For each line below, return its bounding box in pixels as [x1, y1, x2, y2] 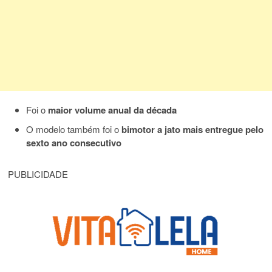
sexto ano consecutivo [26, 136, 122, 150]
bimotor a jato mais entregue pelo [121, 123, 264, 137]
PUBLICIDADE [8, 168, 69, 181]
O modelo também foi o [26, 123, 122, 136]
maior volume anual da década [48, 103, 177, 117]
